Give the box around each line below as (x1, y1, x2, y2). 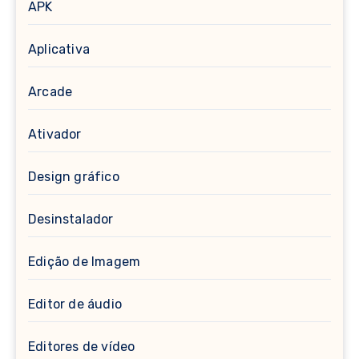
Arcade (28, 83, 73, 99)
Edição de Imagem (28, 253, 141, 269)
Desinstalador (28, 211, 114, 227)
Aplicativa (28, 41, 90, 57)
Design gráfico (28, 168, 119, 184)
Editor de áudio (28, 296, 122, 312)
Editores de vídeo (28, 338, 135, 354)
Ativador (28, 126, 82, 142)
